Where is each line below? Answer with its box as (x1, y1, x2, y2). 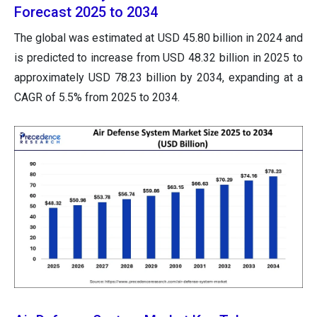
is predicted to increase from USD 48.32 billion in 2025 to (14, 50, 303, 64)
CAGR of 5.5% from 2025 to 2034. (14, 90, 180, 104)
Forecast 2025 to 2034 (14, 3, 158, 21)
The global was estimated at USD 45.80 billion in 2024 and (14, 30, 303, 45)
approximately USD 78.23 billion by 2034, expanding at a (14, 70, 303, 84)
